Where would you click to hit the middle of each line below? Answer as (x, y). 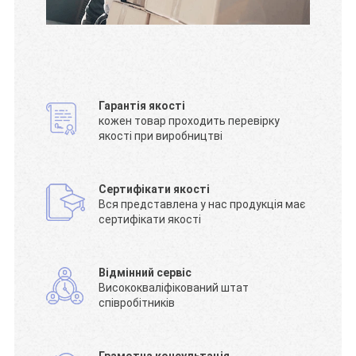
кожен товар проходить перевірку (190, 120)
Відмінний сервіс (145, 272)
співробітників (137, 302)
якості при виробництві (161, 135)
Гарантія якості (142, 105)
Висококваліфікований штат (174, 287)
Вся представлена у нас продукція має (202, 204)
